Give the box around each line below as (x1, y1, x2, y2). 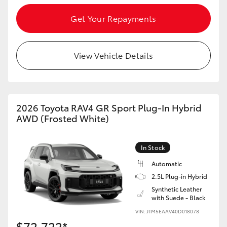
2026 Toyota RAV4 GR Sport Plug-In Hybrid (16, 101, 202, 114)
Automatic (152, 159, 182, 168)
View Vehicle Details (73, 49, 154, 61)
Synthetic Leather (152, 184, 202, 193)
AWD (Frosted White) (16, 111, 109, 125)
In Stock (141, 143, 165, 152)
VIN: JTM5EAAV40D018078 (135, 207, 199, 215)
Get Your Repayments (70, 12, 157, 24)
